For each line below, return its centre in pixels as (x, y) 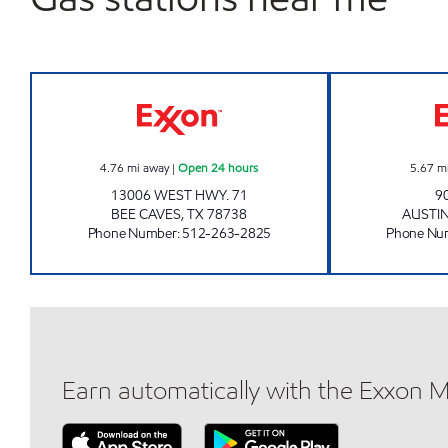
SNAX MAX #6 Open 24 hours (284, 83)
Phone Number (132, 233)
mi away (148, 167)
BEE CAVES (146, 214)
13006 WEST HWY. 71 (179, 195)
